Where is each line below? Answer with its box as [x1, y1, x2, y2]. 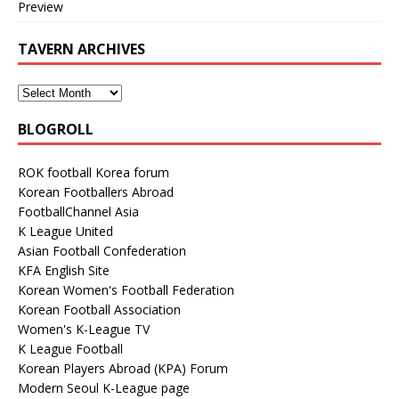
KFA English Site [18, 262, 110, 280]
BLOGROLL [18, 119, 94, 140]
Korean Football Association [18, 301, 181, 319]
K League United [18, 223, 113, 240]
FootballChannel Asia [18, 203, 139, 221]
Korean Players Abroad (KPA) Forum [18, 360, 228, 378]
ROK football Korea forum [18, 164, 169, 182]
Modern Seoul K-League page [18, 379, 190, 397]
